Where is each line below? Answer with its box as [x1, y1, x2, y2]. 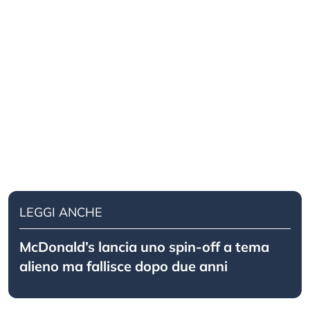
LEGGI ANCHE [19, 204, 102, 221]
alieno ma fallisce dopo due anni [19, 257, 228, 275]
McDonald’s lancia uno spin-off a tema [19, 238, 269, 256]
